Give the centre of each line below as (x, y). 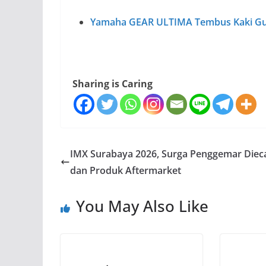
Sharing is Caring (113, 84)
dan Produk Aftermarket (126, 170)
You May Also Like (142, 206)
